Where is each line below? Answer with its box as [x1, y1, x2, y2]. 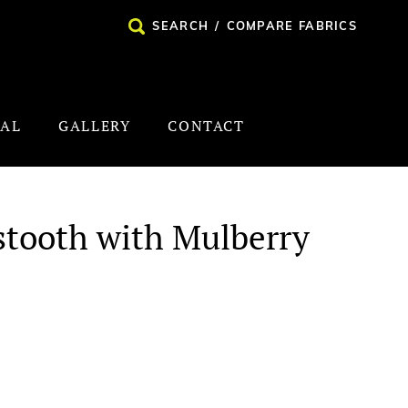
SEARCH [152, 18, 209, 33]
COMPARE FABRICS [226, 18, 357, 33]
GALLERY [58, 116, 131, 136]
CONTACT [168, 116, 245, 136]
